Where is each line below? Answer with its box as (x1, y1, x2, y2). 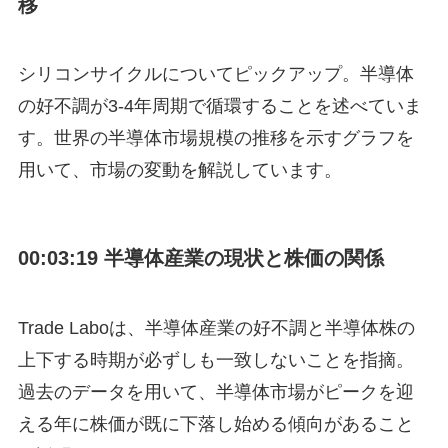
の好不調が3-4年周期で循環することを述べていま (17, 96, 422, 117)
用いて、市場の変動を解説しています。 (17, 160, 342, 181)
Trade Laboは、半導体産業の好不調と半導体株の (17, 317, 415, 338)
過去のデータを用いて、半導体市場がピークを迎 (17, 381, 414, 402)
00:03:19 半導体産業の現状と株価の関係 (17, 247, 384, 270)
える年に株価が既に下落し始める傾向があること (17, 413, 414, 434)
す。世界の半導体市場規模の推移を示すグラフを (17, 128, 414, 149)
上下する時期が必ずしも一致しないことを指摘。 (17, 349, 414, 370)
